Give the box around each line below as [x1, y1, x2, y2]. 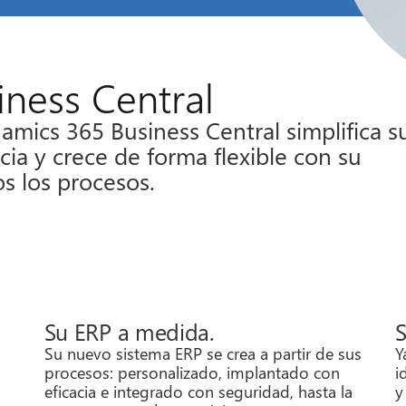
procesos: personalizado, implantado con [43, 360, 340, 383]
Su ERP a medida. [43, 314, 214, 347]
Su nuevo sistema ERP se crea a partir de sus [43, 341, 362, 364]
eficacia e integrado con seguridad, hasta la [43, 379, 353, 402]
